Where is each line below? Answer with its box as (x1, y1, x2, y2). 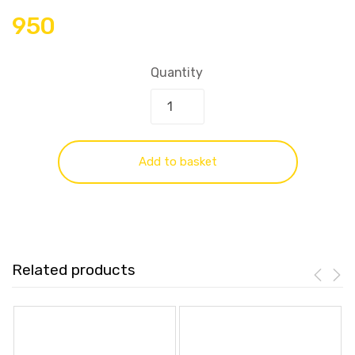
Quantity (151, 65, 203, 81)
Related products (12, 261, 136, 280)
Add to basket (138, 155, 217, 170)
